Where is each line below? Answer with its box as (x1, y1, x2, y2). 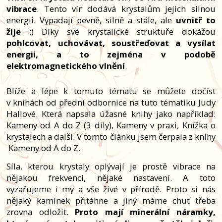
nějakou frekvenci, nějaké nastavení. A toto (6, 172, 216, 184)
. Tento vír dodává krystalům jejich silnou (37, 3, 216, 15)
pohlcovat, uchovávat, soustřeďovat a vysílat (6, 37, 216, 49)
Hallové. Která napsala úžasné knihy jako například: (6, 108, 216, 120)
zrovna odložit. (6, 206, 75, 218)
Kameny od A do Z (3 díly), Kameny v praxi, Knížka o (6, 119, 216, 131)
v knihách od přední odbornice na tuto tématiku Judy (6, 97, 216, 109)
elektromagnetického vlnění (6, 60, 125, 72)
